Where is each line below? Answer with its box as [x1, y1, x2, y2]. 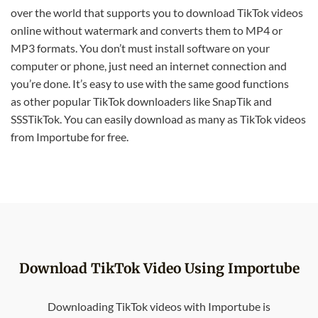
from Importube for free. [11, 129, 128, 143]
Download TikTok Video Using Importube [18, 259, 300, 277]
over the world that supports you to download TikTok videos [11, 5, 303, 19]
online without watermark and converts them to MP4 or [11, 23, 283, 37]
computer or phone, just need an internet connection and [11, 58, 287, 72]
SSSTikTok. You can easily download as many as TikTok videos [11, 111, 306, 126]
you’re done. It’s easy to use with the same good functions [11, 76, 289, 90]
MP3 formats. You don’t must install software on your [11, 40, 270, 55]
